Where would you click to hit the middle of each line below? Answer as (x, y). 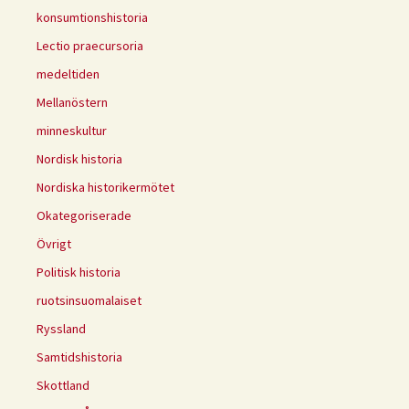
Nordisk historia (79, 159)
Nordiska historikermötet (105, 188)
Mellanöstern (72, 103)
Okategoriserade (84, 216)
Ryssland (61, 329)
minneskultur (72, 131)
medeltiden (68, 74)
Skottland (63, 386)
